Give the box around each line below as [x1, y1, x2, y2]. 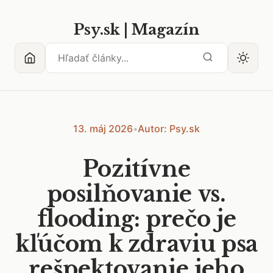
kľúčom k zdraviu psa [15, 230, 258, 258]
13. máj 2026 [73, 122, 133, 135]
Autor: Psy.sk [138, 122, 200, 135]
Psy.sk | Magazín [74, 21, 199, 38]
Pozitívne [82, 155, 191, 183]
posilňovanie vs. [47, 180, 226, 208]
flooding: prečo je [37, 205, 236, 233]
